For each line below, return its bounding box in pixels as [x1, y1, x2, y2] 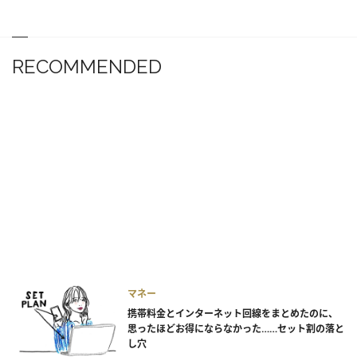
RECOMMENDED [12, 54, 162, 78]
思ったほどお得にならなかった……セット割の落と [127, 322, 344, 336]
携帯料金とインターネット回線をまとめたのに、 [127, 307, 338, 321]
